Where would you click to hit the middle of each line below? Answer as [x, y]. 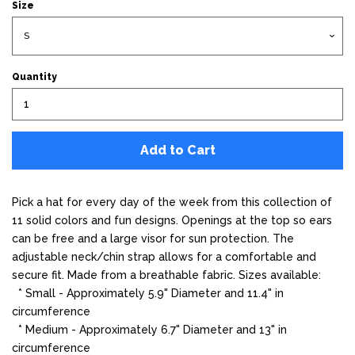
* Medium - [46, 329]
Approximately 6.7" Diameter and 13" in [183, 329]
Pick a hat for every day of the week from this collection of [172, 202]
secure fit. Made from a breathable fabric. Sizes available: [166, 275]
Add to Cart [177, 150]
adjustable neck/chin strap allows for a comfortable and [164, 256]
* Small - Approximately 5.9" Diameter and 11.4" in [148, 293]
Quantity [34, 76]
